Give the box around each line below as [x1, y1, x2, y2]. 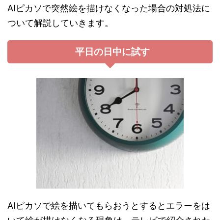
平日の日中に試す [75, 46, 150, 57]
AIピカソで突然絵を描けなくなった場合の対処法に [7, 2, 210, 13]
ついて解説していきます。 [7, 17, 113, 28]
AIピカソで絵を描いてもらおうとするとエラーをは [7, 200, 210, 211]
